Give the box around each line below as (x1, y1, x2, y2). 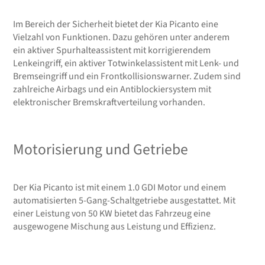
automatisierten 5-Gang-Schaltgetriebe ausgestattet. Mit (13, 193, 236, 207)
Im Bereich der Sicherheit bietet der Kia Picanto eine (13, 17, 219, 31)
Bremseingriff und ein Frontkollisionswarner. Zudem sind (13, 69, 241, 83)
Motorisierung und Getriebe (13, 138, 189, 160)
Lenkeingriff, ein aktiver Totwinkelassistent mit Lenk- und (13, 56, 240, 70)
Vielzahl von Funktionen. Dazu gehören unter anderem (13, 30, 230, 44)
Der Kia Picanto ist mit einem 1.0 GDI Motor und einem (13, 180, 227, 194)
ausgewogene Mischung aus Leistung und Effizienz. (13, 219, 216, 233)
